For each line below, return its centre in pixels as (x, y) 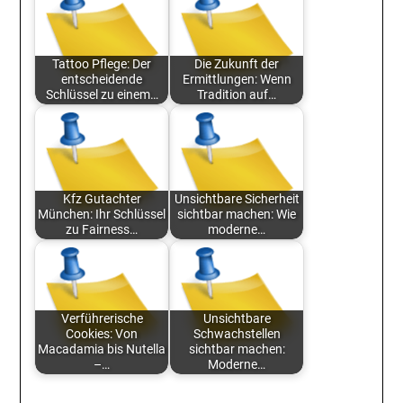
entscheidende (102, 80)
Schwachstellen (237, 335)
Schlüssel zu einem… (102, 95)
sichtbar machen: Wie (237, 215)
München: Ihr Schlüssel (102, 215)
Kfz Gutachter (102, 200)
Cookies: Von (102, 335)
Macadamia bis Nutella (102, 350)
